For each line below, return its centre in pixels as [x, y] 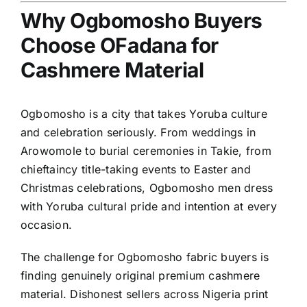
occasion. [47, 225]
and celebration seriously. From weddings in [138, 133]
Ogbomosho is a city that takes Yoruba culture [144, 114]
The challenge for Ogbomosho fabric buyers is [145, 257]
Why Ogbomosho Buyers [142, 21]
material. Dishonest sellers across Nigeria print [145, 294]
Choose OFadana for [120, 46]
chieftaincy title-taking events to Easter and [136, 170]
